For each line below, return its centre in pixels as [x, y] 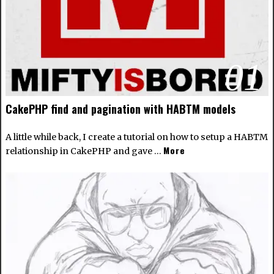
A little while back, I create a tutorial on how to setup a [119, 137]
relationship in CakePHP [58, 151]
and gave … [137, 151]
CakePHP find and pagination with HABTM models [120, 109]
